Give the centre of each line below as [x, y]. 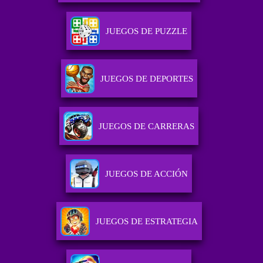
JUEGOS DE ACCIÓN [147, 174]
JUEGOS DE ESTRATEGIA [146, 222]
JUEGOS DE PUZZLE [147, 31]
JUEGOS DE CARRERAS [147, 127]
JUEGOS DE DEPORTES [146, 79]
